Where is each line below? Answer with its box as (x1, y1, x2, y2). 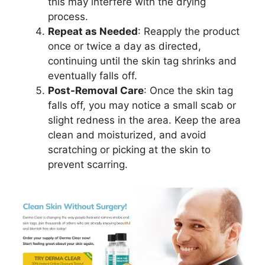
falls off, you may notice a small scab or (48, 99, 236, 111)
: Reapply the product (138, 25, 240, 37)
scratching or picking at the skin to (48, 143, 211, 156)
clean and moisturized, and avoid (48, 128, 206, 141)
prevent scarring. (48, 158, 128, 170)
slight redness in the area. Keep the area (48, 114, 241, 126)
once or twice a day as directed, (48, 40, 201, 52)
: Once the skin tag (144, 84, 233, 96)
